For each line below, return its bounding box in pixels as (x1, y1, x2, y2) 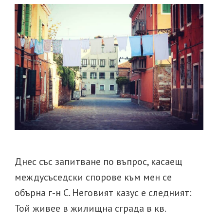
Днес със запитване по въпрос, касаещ (15, 155, 182, 168)
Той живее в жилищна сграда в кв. (15, 201, 165, 215)
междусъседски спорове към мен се (15, 170, 172, 183)
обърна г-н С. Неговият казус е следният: (15, 186, 192, 199)
